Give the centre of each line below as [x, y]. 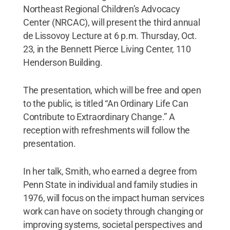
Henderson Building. [63, 62]
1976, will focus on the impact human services [113, 198]
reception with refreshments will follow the [107, 130]
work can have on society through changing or [113, 211]
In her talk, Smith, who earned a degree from [110, 171]
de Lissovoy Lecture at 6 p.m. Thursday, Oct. [110, 35]
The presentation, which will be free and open [112, 90]
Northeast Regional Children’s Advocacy [101, 9]
